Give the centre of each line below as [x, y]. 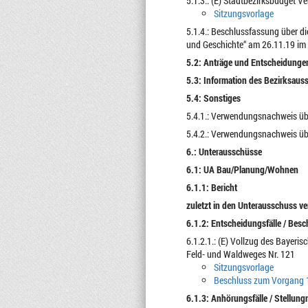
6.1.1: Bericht [211, 187]
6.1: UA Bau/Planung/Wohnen [242, 169]
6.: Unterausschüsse [224, 152]
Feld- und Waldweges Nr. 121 [240, 254]
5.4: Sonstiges [213, 98]
